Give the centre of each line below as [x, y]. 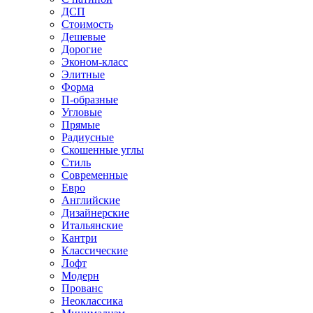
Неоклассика [92, 300]
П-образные [90, 99]
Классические [95, 250]
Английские [91, 200]
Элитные [83, 74]
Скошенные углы [103, 150]
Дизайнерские [95, 212]
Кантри [79, 238]
